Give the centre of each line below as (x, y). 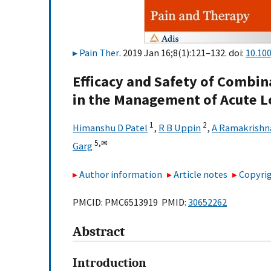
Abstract (99, 232)
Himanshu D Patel (110, 128)
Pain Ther (99, 53)
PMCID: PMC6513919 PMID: (130, 202)
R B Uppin (180, 128)
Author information (121, 174)
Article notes (201, 174)
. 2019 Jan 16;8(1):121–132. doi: (182, 53)
